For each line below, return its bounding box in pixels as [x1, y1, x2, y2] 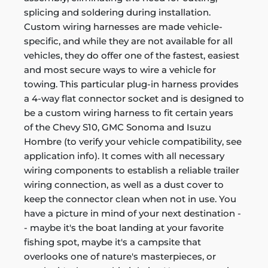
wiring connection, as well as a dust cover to [24, 179, 224, 190]
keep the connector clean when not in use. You [24, 193, 236, 205]
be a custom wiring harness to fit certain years [24, 107, 233, 118]
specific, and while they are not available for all [24, 35, 233, 47]
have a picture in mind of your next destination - [24, 208, 241, 219]
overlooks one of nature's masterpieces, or [24, 251, 216, 262]
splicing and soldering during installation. [24, 7, 211, 18]
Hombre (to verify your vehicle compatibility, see [24, 136, 242, 147]
